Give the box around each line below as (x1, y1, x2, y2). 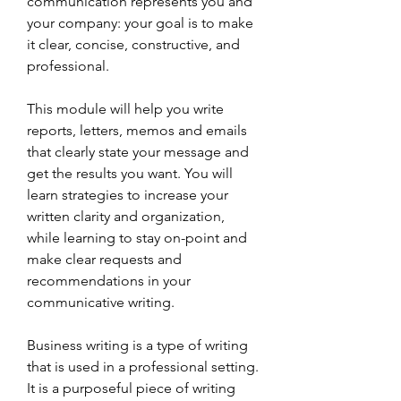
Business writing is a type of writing (27, 337, 248, 354)
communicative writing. (27, 294, 175, 311)
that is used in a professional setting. (27, 358, 259, 375)
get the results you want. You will (27, 165, 233, 182)
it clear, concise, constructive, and (27, 36, 240, 53)
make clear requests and (27, 251, 182, 268)
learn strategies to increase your (27, 186, 228, 203)
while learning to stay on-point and (27, 229, 247, 246)
